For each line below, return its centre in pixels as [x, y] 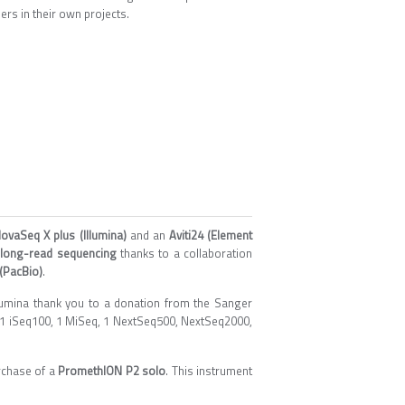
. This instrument [209, 371]
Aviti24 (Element [211, 235]
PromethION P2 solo [112, 371]
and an [147, 235]
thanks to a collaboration [184, 253]
